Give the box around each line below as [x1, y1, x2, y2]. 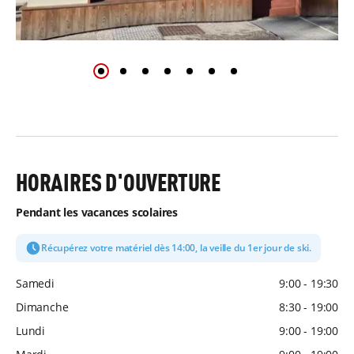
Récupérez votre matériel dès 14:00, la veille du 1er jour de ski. [41, 241, 311, 255]
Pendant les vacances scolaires [16, 205, 178, 220]
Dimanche [16, 299, 69, 315]
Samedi [16, 276, 55, 292]
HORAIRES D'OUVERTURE [16, 168, 220, 198]
